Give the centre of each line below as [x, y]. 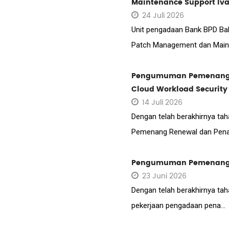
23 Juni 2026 [163, 176]
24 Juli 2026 [162, 16]
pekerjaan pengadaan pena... [178, 206]
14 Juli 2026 [161, 103]
